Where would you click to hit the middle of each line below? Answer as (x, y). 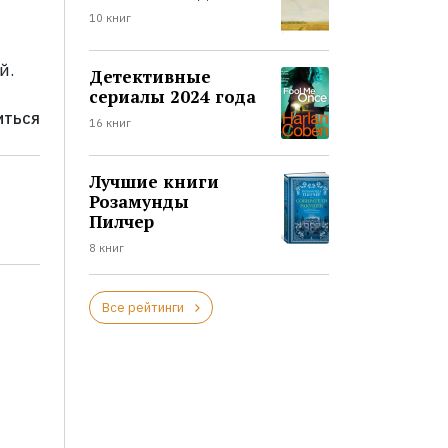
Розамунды (138, 202)
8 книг (106, 248)
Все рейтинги (142, 308)
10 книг (109, 18)
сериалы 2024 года (172, 97)
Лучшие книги (153, 182)
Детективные (149, 77)
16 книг (109, 123)
